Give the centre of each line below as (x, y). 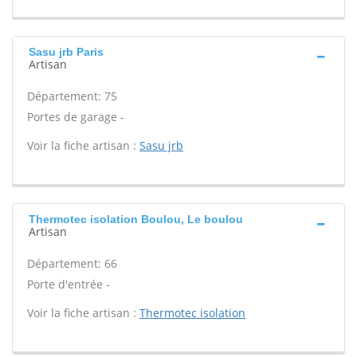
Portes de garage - (76, 117)
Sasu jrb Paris (66, 52)
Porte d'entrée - (69, 284)
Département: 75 (72, 96)
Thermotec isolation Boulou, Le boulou (136, 219)
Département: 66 (72, 263)
